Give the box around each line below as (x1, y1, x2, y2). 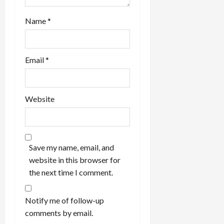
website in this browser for (29, 154, 120, 164)
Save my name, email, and (29, 142, 114, 152)
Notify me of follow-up (25, 195, 104, 205)
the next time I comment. (29, 167, 113, 177)
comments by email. (25, 207, 93, 217)
